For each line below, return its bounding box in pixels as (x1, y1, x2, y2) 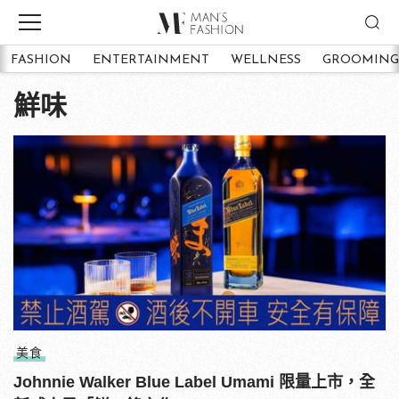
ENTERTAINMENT (93, 53, 209, 67)
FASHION (11, 53, 71, 67)
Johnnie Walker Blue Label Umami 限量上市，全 (13, 372, 375, 391)
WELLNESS (231, 53, 301, 67)
